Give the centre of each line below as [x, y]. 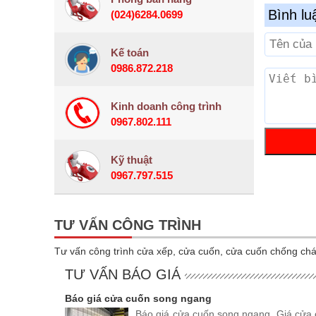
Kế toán [130, 53]
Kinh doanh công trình [166, 106]
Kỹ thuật [132, 160]
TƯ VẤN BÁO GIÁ [123, 274]
